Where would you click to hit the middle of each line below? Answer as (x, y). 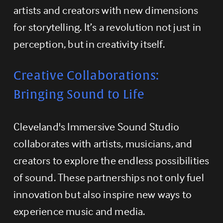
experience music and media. (79, 211)
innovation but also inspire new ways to (103, 194)
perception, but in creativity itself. (89, 44)
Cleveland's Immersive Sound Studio (96, 126)
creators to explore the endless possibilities (111, 160)
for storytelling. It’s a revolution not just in (107, 27)
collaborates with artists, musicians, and (103, 143)
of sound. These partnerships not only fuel (109, 177)
